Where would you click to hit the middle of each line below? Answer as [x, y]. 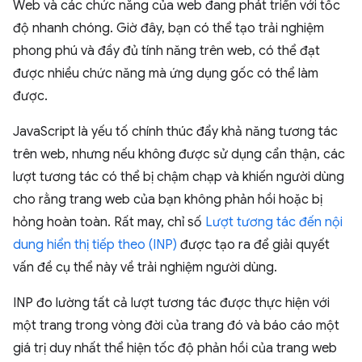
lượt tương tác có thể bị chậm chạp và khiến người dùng [179, 177]
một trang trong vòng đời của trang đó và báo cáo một [176, 326]
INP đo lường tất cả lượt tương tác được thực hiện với [171, 303]
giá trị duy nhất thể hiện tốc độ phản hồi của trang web [175, 348]
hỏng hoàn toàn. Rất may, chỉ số [109, 222]
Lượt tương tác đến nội [274, 222]
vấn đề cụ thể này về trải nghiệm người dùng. [145, 267]
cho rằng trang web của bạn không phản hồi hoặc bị [168, 200]
